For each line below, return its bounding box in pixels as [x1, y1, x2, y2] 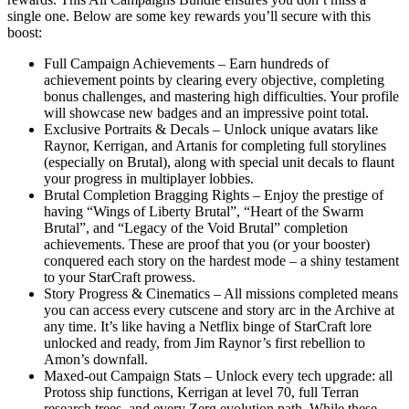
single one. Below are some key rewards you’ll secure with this [7, 7, 371, 24]
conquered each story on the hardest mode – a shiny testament [44, 252, 399, 268]
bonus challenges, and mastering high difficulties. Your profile [44, 88, 399, 104]
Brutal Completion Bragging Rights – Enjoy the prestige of [44, 186, 383, 203]
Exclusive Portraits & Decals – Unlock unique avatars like [44, 121, 378, 137]
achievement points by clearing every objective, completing [44, 71, 384, 88]
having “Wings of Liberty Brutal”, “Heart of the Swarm [44, 203, 363, 219]
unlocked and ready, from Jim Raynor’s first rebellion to [44, 334, 365, 351]
